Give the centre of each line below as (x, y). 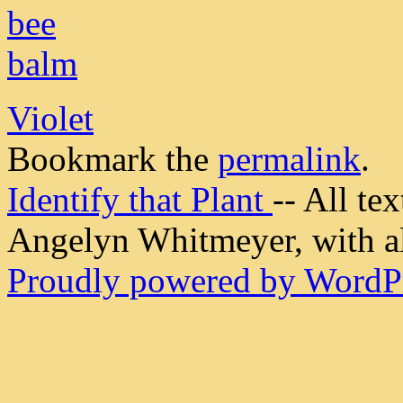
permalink (289, 158)
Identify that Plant (140, 199)
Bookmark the (112, 158)
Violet (50, 118)
